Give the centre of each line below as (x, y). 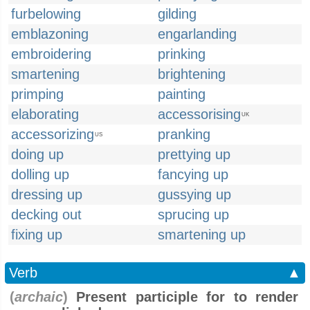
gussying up (194, 194)
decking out (46, 215)
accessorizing (53, 134)
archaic (39, 297)
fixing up (37, 235)
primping (37, 94)
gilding (177, 14)
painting (182, 94)
